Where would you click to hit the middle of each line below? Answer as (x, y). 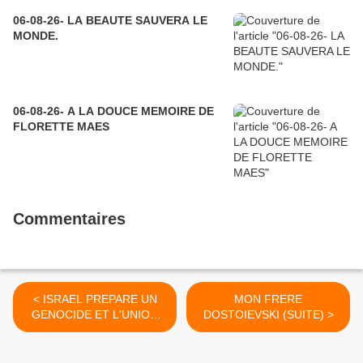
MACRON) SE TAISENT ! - (93, 345)
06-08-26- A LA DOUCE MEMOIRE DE (113, 111)
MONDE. (36, 35)
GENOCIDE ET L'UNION (95, 314)
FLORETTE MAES (61, 126)
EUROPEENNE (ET (95, 329)
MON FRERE (268, 299)
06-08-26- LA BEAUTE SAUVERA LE (110, 20)
